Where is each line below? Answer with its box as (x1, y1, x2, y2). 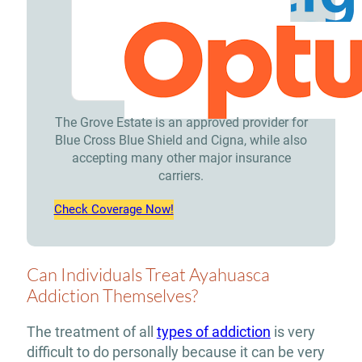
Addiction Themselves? (26, 284, 198, 307)
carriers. (158, 167, 204, 183)
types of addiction (156, 322, 271, 340)
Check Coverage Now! (53, 201, 174, 217)
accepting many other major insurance (71, 149, 291, 166)
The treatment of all (26, 322, 157, 340)
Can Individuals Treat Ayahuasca (26, 263, 270, 286)
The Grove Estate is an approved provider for (54, 114, 308, 130)
